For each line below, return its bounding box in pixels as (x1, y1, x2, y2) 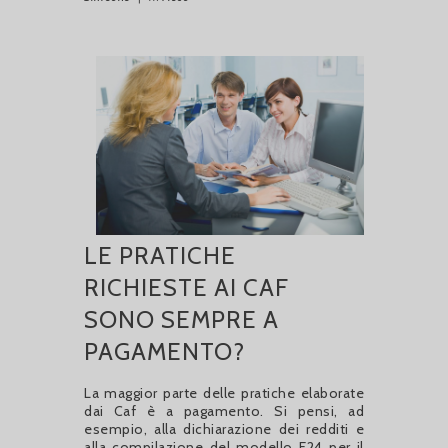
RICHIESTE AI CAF (84, 272, 289, 302)
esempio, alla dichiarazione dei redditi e (84, 419, 364, 438)
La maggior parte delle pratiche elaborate (84, 383, 364, 402)
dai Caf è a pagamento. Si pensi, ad (84, 401, 364, 420)
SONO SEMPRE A (84, 304, 279, 334)
